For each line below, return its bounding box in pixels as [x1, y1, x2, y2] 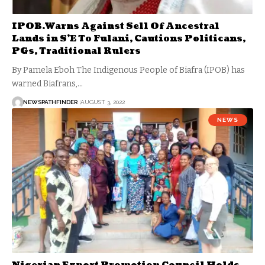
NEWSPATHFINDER [23, 99, 77, 106]
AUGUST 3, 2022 [80, 99, 125, 106]
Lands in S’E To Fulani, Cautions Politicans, [12, 32, 245, 45]
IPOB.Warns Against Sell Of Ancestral [12, 20, 219, 33]
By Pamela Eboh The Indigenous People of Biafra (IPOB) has [12, 64, 245, 75]
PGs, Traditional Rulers [12, 44, 141, 57]
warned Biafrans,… [12, 78, 83, 89]
